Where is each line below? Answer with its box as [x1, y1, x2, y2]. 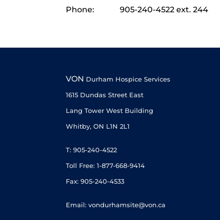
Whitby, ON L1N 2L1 [66, 122, 130, 131]
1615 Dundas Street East [66, 91, 144, 99]
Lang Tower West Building [66, 107, 154, 115]
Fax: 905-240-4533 [66, 177, 125, 186]
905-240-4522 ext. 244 [120, 5, 209, 15]
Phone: [66, 5, 95, 15]
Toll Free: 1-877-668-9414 [66, 162, 145, 170]
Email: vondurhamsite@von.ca [66, 201, 166, 209]
